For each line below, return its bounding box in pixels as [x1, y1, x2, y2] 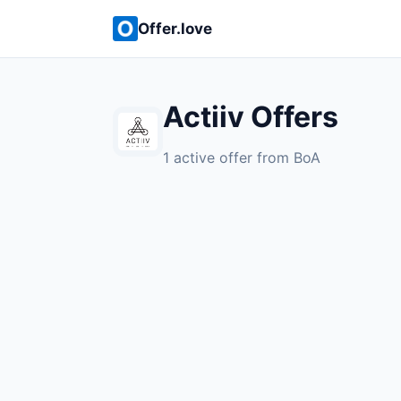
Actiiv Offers [163, 99, 338, 134]
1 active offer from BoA [163, 149, 320, 166]
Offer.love [138, 19, 212, 38]
